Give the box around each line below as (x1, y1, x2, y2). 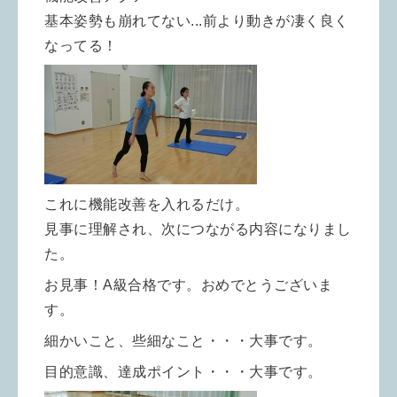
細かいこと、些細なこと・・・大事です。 (44, 333, 323, 349)
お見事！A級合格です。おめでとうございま (44, 277, 332, 293)
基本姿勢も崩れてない (44, 13, 191, 29)
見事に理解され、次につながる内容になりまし (44, 222, 352, 237)
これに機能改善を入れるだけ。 (44, 197, 249, 213)
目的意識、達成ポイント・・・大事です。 (44, 364, 323, 380)
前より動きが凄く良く (202, 13, 349, 29)
